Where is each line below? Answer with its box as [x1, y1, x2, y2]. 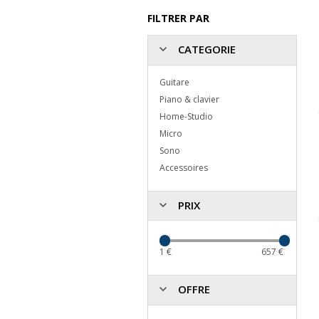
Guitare [159, 75, 189, 88]
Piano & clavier [159, 93, 219, 105]
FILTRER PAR [147, 11, 209, 26]
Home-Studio [159, 110, 213, 122]
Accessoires [159, 161, 208, 174]
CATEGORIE [175, 42, 236, 57]
